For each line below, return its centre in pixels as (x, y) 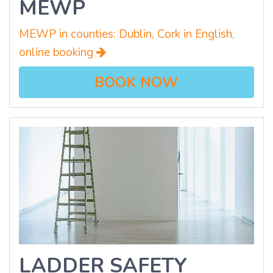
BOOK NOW (136, 83)
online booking (58, 53)
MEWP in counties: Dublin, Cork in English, (127, 34)
